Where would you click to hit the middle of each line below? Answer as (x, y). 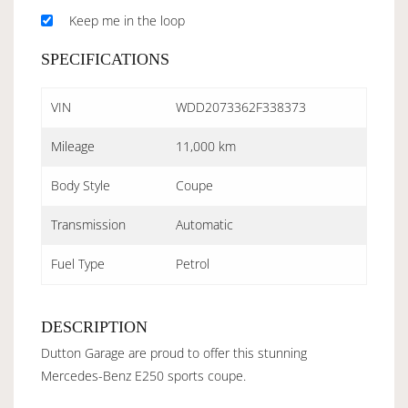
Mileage (73, 146)
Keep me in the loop (127, 20)
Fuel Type (78, 263)
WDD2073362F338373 (241, 107)
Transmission (88, 224)
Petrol (193, 263)
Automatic (204, 224)
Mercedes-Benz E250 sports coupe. (143, 375)
